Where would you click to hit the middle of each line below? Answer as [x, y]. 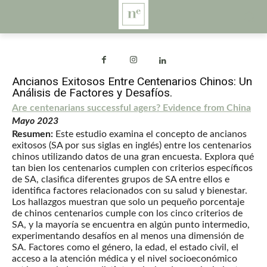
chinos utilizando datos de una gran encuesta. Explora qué [133, 157]
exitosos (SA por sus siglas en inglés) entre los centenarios [132, 146]
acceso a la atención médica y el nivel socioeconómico [125, 259]
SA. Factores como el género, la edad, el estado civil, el [125, 248]
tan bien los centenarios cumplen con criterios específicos [132, 168]
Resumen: [32, 134]
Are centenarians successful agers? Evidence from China [131, 108]
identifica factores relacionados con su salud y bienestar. [130, 191]
